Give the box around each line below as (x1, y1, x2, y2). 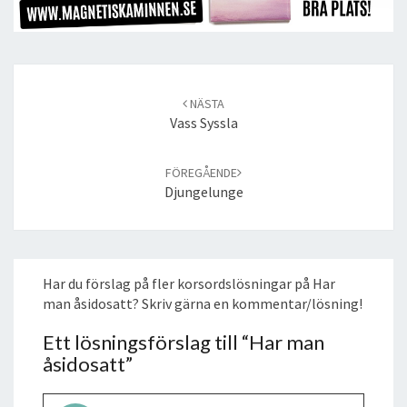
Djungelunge (164, 182, 243, 201)
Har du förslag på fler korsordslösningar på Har (43, 273, 335, 293)
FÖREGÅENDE (165, 164, 237, 181)
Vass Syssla (169, 113, 238, 132)
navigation (13, 84, 80, 103)
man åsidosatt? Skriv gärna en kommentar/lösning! (43, 293, 362, 313)
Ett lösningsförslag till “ (43, 329, 249, 354)
